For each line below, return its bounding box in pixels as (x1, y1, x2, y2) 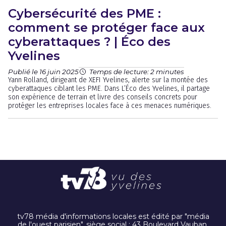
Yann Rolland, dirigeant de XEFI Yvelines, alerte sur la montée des (8, 76, 208, 84)
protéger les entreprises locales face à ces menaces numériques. (8, 101, 211, 110)
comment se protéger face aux (8, 20, 205, 35)
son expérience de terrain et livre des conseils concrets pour (8, 93, 197, 101)
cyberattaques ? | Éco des (8, 34, 171, 49)
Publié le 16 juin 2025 (8, 67, 79, 76)
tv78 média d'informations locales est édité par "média (17, 212, 209, 221)
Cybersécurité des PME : (8, 6, 161, 21)
